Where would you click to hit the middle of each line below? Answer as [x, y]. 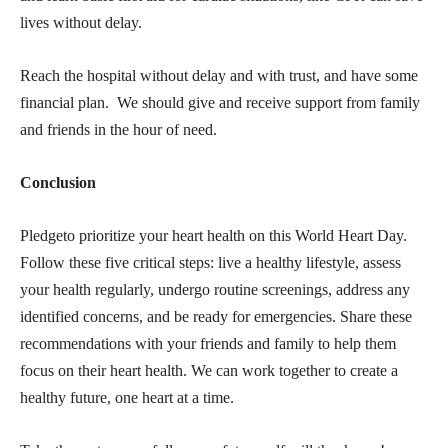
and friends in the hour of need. [120, 129]
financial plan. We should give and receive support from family [220, 102]
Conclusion [58, 182]
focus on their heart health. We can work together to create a [209, 370]
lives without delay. [81, 22]
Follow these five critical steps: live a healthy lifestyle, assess [210, 262]
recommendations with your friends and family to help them [208, 343]
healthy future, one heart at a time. [127, 397]
